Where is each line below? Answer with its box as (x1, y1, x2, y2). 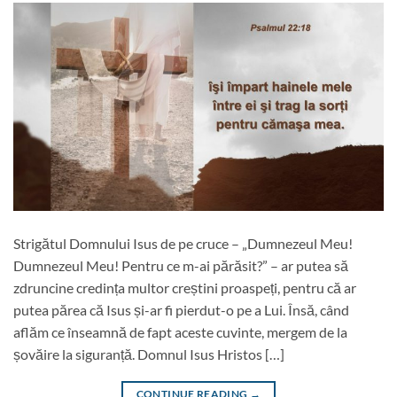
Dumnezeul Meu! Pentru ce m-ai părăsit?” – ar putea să (13, 256, 348, 274)
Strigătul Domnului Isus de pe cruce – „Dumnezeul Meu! (13, 234, 353, 252)
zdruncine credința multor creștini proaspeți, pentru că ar (13, 278, 356, 296)
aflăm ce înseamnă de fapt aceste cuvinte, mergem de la (13, 323, 347, 340)
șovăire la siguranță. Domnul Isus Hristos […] (13, 345, 284, 362)
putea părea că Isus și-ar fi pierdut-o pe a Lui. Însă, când (13, 300, 349, 318)
